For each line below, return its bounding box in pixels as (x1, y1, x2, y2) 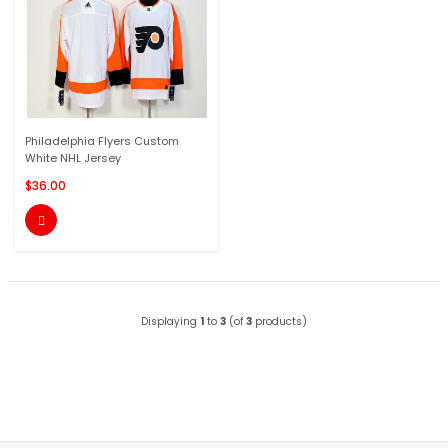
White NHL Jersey (25, 150, 121, 166)
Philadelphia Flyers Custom (25, 133, 179, 149)
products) (252, 314, 307, 329)
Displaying (141, 314, 200, 329)
